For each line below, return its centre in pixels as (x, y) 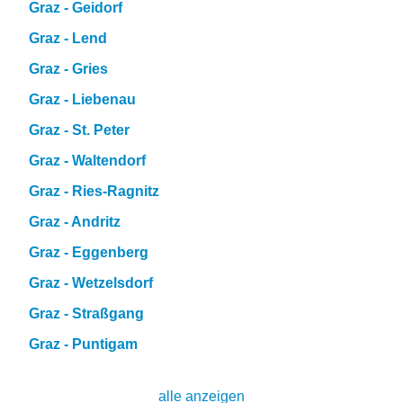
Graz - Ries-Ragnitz (94, 191)
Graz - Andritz (75, 222)
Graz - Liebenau (82, 99)
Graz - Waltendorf (87, 161)
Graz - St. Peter (79, 130)
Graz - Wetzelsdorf (91, 283)
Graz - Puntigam (83, 344)
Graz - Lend (68, 38)
